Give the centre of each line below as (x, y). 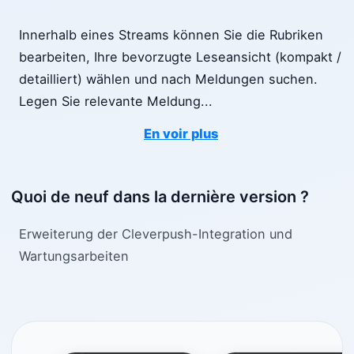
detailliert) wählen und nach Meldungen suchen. (168, 79)
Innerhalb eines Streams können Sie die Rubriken (171, 35)
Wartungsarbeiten (74, 256)
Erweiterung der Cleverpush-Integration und (156, 233)
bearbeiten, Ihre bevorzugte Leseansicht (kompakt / (180, 57)
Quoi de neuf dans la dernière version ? (160, 197)
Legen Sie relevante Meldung (110, 102)
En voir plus (181, 134)
